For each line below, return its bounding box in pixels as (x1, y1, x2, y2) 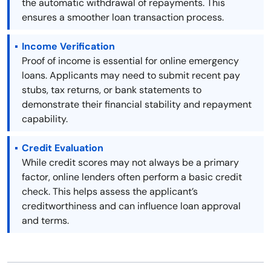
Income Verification (22, 40, 115, 53)
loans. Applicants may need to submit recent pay (22, 69, 240, 82)
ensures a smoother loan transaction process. (22, 11, 224, 24)
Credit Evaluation (22, 142, 103, 155)
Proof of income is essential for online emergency (22, 54, 239, 68)
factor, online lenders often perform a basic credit (22, 171, 242, 184)
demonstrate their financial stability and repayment (22, 98, 252, 111)
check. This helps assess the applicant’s (22, 185, 198, 198)
